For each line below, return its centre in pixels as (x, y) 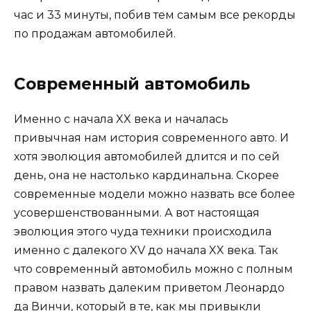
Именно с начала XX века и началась (121, 119)
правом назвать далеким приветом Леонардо (149, 288)
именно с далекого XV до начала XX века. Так (146, 251)
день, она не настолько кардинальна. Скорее (146, 176)
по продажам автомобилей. (95, 34)
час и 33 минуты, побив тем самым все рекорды (155, 15)
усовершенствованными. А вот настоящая (137, 213)
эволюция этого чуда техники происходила (143, 232)
